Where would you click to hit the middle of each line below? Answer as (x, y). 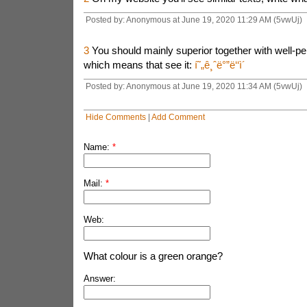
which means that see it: (139, 65)
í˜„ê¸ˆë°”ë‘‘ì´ (220, 65)
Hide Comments (115, 117)
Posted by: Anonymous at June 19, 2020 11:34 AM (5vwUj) (194, 86)
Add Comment (178, 117)
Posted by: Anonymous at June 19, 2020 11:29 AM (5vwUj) (194, 20)
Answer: (99, 279)
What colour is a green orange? (153, 256)
